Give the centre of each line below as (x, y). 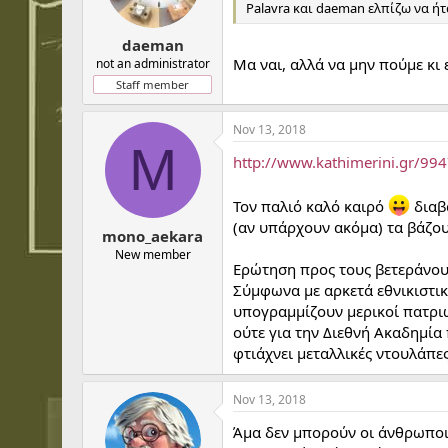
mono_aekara (152, 235)
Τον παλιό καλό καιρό (310, 206)
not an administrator (152, 63)
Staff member (152, 84)
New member (152, 254)
